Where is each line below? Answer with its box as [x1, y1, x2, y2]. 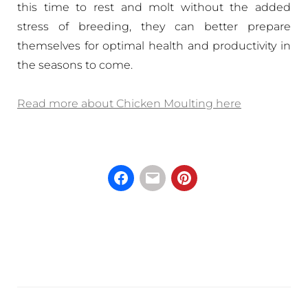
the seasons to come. [17, 58, 133, 72]
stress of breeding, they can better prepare [17, 20, 291, 34]
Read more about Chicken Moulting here [17, 97, 241, 111]
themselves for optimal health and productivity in [17, 39, 291, 53]
